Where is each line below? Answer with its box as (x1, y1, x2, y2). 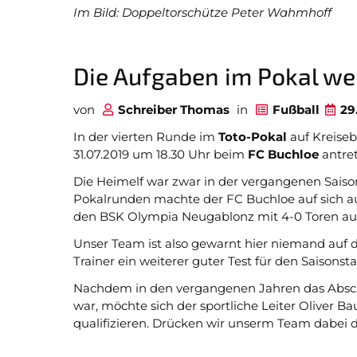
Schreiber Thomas (118, 102, 229, 117)
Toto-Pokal (218, 129, 287, 144)
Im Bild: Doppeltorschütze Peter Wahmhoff (73, 5, 331, 20)
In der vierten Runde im (73, 129, 218, 144)
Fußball (273, 102, 320, 117)
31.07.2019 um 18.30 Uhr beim (73, 147, 248, 162)
